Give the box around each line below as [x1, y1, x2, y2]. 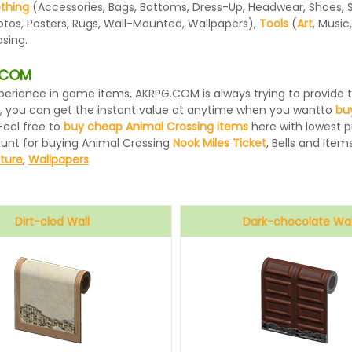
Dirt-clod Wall [15, 214, 90, 229]
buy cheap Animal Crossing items [63, 119, 248, 134]
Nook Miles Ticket [172, 135, 266, 151]
